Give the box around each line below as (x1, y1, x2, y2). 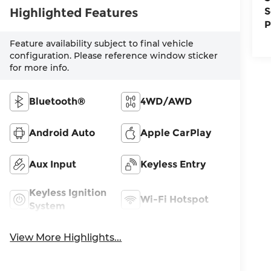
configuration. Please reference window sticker (10, 50, 218, 61)
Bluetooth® (29, 95, 86, 107)
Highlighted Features (10, 5, 139, 20)
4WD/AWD (140, 95, 192, 107)
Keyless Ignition (29, 186, 107, 198)
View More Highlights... (10, 231, 122, 243)
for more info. (10, 62, 70, 73)
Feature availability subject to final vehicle (10, 38, 194, 49)
